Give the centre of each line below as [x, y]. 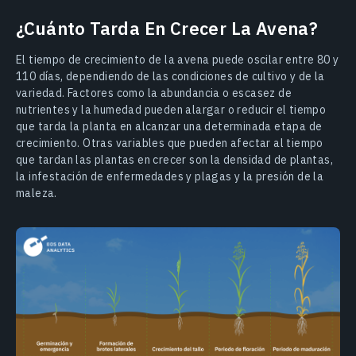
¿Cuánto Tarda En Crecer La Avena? [167, 28]
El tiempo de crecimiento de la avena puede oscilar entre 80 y [178, 59]
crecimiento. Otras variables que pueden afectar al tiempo [170, 143]
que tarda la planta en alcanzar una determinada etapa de [169, 126]
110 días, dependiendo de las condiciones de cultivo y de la [170, 76]
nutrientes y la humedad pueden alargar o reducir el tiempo [171, 109]
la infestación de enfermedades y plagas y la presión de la [170, 176]
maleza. [37, 193]
